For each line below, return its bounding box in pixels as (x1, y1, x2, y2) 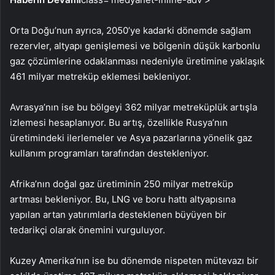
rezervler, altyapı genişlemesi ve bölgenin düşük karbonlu (10, 39, 260, 52)
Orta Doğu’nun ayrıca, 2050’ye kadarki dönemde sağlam (10, 24, 251, 36)
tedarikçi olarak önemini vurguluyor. (10, 223, 165, 236)
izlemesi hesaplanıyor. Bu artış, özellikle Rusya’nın (10, 116, 228, 128)
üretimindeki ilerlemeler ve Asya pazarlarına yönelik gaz (10, 131, 252, 144)
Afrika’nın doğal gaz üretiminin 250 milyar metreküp (10, 177, 233, 190)
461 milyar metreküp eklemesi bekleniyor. (10, 70, 191, 82)
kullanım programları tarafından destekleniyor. (10, 147, 209, 159)
